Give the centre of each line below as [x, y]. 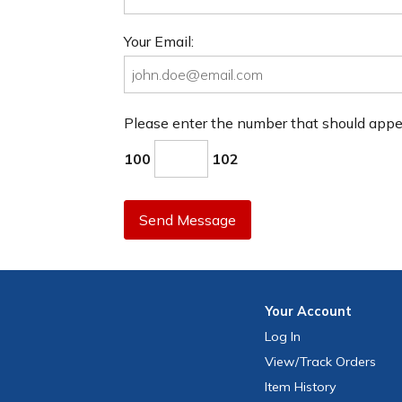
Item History [301, 387]
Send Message [188, 220]
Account [325, 312]
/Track [314, 362]
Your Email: [159, 41]
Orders [354, 362]
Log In [283, 337]
